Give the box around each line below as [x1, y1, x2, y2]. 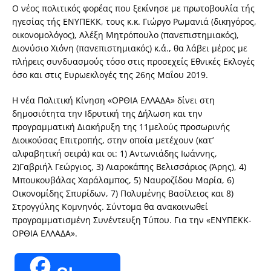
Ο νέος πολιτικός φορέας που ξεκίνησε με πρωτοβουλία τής [12, 2, 255, 14]
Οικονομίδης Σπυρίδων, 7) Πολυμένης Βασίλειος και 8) [12, 187, 233, 199]
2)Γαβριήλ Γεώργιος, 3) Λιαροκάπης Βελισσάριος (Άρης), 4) [12, 160, 246, 172]
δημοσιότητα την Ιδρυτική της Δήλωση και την [12, 107, 203, 119]
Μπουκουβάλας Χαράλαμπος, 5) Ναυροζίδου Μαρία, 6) [12, 174, 234, 186]
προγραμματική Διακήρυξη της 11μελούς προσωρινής [12, 120, 230, 132]
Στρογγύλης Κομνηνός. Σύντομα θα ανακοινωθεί [12, 200, 208, 212]
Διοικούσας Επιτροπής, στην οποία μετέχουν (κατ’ [12, 134, 214, 146]
